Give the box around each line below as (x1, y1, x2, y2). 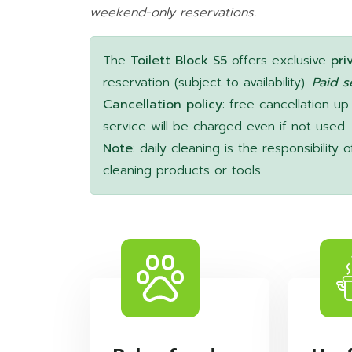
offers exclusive (227, 51, 331, 71)
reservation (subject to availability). (103, 73, 312, 93)
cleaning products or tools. (103, 161, 263, 181)
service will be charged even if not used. (103, 117, 347, 137)
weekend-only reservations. (90, 3, 256, 23)
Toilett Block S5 (130, 51, 227, 71)
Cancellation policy (103, 95, 222, 115)
